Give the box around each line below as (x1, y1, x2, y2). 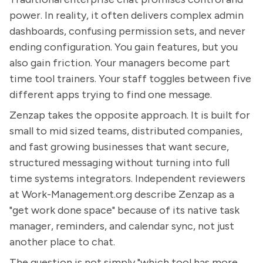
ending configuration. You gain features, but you (9, 41, 238, 53)
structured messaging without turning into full (9, 156, 230, 169)
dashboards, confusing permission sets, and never (9, 25, 245, 38)
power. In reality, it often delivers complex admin (9, 9, 244, 22)
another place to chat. (9, 235, 115, 248)
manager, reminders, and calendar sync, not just (9, 220, 234, 232)
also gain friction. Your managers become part (9, 56, 230, 69)
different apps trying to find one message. (9, 88, 212, 101)
